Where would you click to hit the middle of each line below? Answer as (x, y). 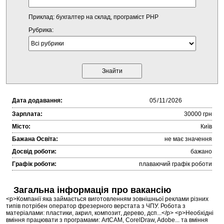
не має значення (188, 139)
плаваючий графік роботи (175, 164)
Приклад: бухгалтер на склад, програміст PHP (93, 17)
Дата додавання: (37, 101)
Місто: (21, 127)
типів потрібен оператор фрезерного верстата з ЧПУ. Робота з (96, 206)
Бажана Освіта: (35, 139)
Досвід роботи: (34, 152)
